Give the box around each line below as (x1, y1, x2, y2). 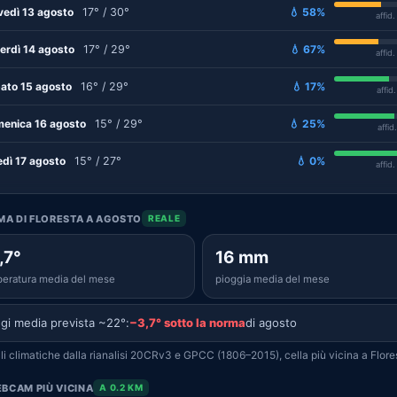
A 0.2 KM (99, 382, 144, 393)
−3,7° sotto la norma (129, 315, 245, 330)
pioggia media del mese (215, 273, 330, 285)
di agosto (245, 315, 297, 330)
